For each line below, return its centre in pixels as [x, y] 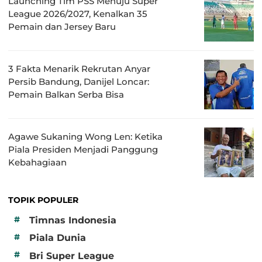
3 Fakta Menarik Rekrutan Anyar [79, 68]
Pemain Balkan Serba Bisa [66, 94]
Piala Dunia [58, 238]
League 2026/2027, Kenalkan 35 [78, 13]
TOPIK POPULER [43, 200]
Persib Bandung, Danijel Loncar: [79, 81]
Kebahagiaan [37, 162]
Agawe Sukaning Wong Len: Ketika [85, 136]
